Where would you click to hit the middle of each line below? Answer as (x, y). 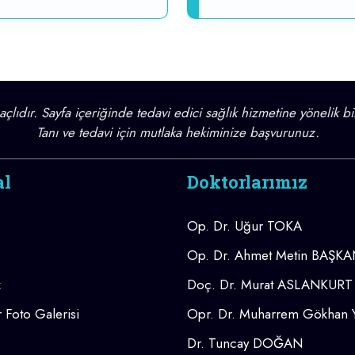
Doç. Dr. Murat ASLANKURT (270, 285)
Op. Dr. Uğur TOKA (244, 226)
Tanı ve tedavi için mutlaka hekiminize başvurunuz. (177, 133)
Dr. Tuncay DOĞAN (245, 344)
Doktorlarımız (247, 182)
